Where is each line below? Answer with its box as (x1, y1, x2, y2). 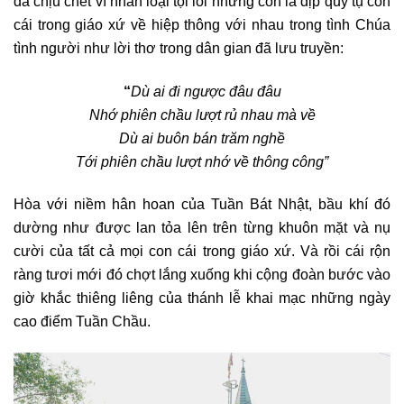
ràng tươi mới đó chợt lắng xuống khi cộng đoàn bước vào (14, 266, 390, 283)
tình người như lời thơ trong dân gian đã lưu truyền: (14, 40, 344, 57)
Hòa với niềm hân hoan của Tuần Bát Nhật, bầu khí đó (14, 196, 390, 213)
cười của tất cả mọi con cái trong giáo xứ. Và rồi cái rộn (14, 243, 390, 260)
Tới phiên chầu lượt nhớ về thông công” (76, 152, 328, 170)
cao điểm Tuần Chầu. (14, 313, 151, 330)
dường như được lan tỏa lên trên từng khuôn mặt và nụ (14, 219, 390, 236)
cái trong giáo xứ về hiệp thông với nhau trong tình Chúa (14, 16, 390, 33)
